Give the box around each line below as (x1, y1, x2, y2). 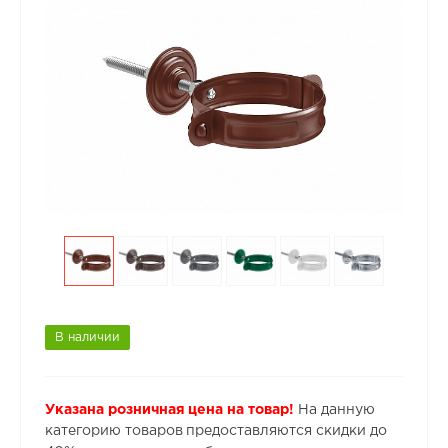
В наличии (55, 331, 121, 343)
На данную (294, 403, 375, 416)
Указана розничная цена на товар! (45, 403, 294, 416)
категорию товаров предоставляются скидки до (45, 424, 387, 437)
